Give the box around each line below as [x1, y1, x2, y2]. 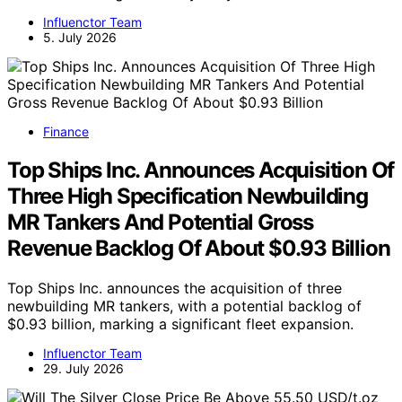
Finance [43, 123, 89, 139]
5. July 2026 [43, 29, 117, 45]
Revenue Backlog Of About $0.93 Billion [7, 234, 390, 261]
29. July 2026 [43, 360, 124, 376]
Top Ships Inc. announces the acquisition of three [7, 278, 342, 297]
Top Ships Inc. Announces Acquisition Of [7, 156, 395, 183]
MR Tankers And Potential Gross [7, 208, 313, 235]
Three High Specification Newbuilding [7, 182, 368, 209]
